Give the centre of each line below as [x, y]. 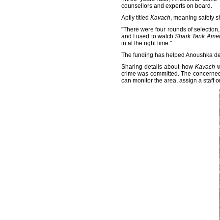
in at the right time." [147, 43]
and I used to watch [148, 36]
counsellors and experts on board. [167, 6]
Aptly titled [136, 18]
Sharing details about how [158, 67]
